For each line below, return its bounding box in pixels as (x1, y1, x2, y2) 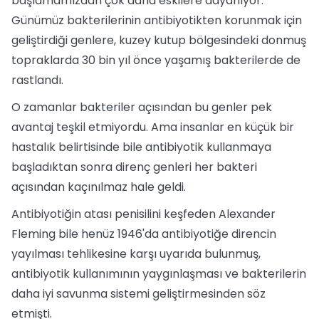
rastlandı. (11, 72, 63, 88)
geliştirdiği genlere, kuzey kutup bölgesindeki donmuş (11, 32, 306, 48)
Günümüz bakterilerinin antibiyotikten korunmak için (11, 12, 302, 28)
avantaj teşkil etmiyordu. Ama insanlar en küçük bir (11, 119, 294, 135)
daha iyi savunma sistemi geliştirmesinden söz (11, 286, 266, 302)
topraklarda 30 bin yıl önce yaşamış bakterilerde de (11, 52, 300, 68)
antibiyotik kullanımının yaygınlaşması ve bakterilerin (11, 266, 306, 282)
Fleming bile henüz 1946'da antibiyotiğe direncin (11, 226, 276, 242)
